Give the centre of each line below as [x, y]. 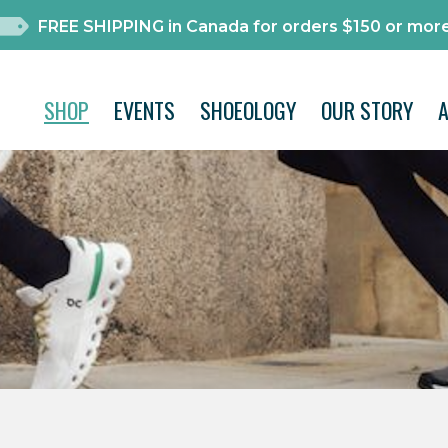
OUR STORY [367, 110]
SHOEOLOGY [248, 110]
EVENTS [144, 110]
